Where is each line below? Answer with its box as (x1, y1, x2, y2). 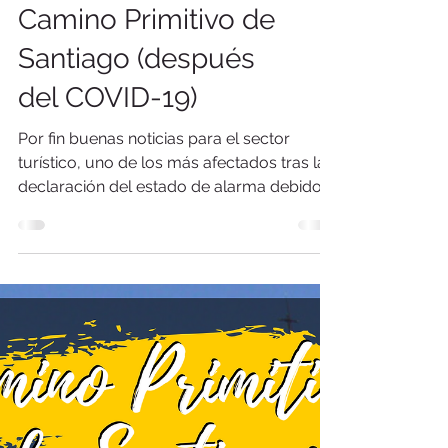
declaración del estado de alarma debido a (18, 309, 335, 328)
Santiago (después (18, 174, 255, 207)
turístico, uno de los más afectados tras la (18, 285, 326, 304)
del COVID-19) (18, 213, 198, 246)
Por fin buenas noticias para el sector (18, 261, 290, 280)
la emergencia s (18, 333, 135, 352)
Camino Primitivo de (18, 135, 275, 168)
